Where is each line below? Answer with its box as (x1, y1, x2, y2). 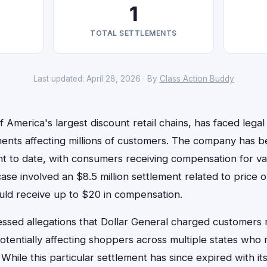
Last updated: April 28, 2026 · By (33, 74, 160, 83)
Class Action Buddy (159, 74, 234, 83)
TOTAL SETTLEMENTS (90, 29, 177, 38)
